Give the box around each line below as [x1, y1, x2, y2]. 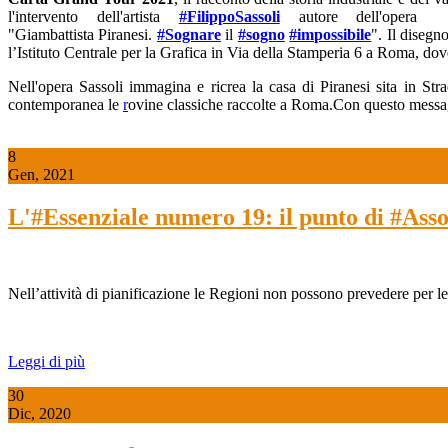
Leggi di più [8, 352, 85, 370]
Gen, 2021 [8, 166, 75, 184]
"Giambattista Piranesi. [8, 26, 157, 44]
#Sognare [156, 26, 221, 44]
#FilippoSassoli [178, 8, 280, 26]
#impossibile [289, 26, 372, 44]
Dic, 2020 [8, 404, 71, 422]
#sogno [237, 26, 285, 44]
